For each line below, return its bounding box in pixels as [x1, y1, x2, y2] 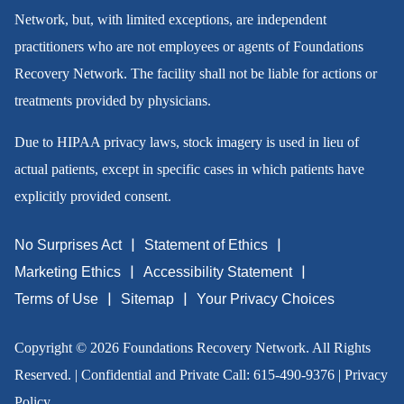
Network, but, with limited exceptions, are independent [14, 12, 326, 28]
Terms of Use [14, 291, 98, 308]
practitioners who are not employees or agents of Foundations [14, 39, 363, 55]
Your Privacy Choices [196, 291, 335, 308]
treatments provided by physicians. [14, 93, 211, 109]
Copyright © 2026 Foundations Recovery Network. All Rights [14, 340, 371, 356]
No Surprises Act [14, 237, 122, 253]
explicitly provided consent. [14, 188, 171, 205]
